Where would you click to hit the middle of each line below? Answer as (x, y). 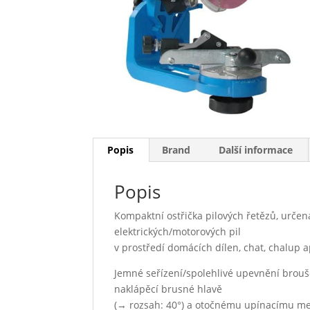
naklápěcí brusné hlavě (168, 289)
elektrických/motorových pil (178, 231)
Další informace (256, 149)
